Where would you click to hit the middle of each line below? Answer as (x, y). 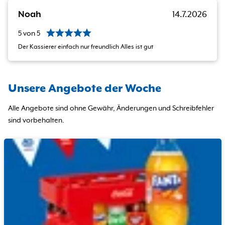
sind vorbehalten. (36, 121)
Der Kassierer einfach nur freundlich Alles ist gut (86, 47)
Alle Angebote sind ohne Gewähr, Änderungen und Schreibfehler (111, 109)
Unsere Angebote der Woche (85, 89)
